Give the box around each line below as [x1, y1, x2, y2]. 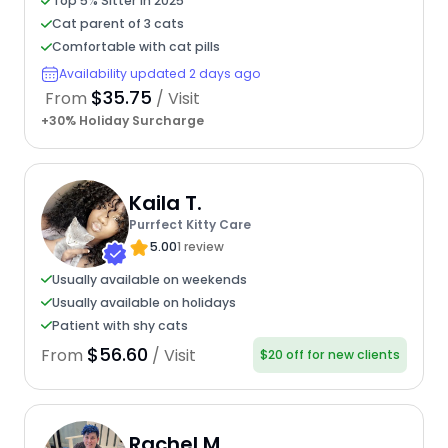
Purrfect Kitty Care [128, 216, 251, 234]
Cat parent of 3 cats [51, 15, 184, 33]
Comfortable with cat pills [51, 38, 220, 56]
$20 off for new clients [260, 345, 401, 363]
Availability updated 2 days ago [58, 65, 261, 83]
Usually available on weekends [51, 270, 247, 288]
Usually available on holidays [51, 293, 236, 311]
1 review [176, 238, 224, 256]
